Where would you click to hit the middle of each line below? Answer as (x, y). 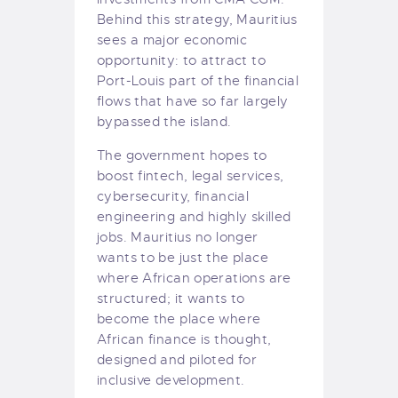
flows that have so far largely (193, 102)
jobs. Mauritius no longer (178, 238)
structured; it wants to (171, 299)
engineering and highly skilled (194, 217)
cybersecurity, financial (173, 197)
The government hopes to (182, 156)
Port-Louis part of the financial (198, 81)
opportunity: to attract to (181, 61)
